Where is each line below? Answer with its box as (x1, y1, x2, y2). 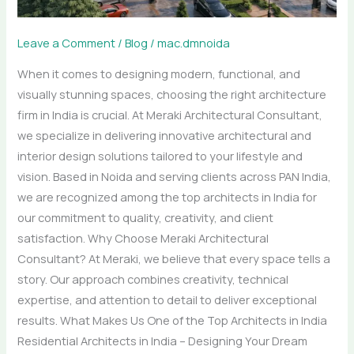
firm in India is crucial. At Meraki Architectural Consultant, (17, 106, 323, 122)
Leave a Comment (17, 35, 116, 51)
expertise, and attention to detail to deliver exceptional (17, 291, 318, 307)
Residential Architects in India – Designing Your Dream (17, 332, 308, 348)
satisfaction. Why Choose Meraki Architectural (17, 229, 269, 246)
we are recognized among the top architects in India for (17, 188, 318, 205)
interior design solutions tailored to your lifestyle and (17, 147, 303, 164)
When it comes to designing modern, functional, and (17, 65, 301, 81)
